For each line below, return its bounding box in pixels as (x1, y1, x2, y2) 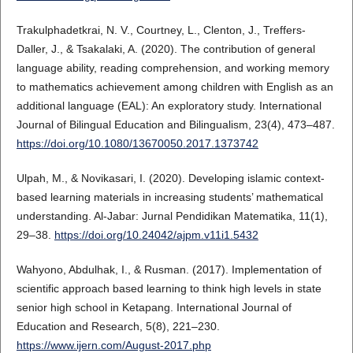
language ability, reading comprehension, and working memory (16, 61, 329, 74)
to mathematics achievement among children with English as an (16, 80, 333, 93)
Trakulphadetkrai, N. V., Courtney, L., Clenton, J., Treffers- (16, 23, 306, 36)
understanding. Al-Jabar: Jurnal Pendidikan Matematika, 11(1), (16, 209, 328, 222)
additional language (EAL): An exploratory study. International (16, 98, 321, 112)
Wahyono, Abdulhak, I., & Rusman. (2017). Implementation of (16, 262, 321, 276)
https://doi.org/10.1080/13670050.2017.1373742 (16, 136, 258, 150)
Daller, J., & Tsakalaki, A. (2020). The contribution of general (16, 42, 315, 55)
